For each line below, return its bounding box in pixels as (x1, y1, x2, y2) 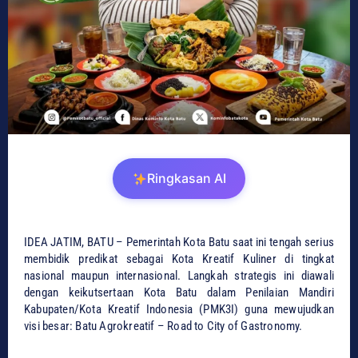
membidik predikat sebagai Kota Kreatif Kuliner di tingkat (24, 252, 334, 267)
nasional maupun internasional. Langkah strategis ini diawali (24, 268, 334, 284)
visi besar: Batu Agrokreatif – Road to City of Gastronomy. (24, 319, 303, 334)
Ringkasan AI (146, 170, 226, 187)
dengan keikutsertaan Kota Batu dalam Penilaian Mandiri (24, 285, 334, 300)
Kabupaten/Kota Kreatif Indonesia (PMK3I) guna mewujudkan (24, 302, 334, 317)
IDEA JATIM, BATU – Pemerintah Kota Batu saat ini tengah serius (24, 235, 334, 250)
